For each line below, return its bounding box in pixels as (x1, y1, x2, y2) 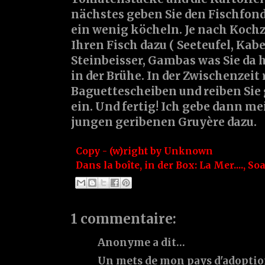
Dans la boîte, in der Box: (76, 160, 199, 172)
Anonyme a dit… (98, 235, 185, 249)
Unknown (164, 146, 213, 157)
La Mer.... (199, 160, 243, 172)
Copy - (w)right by (76, 146, 164, 157)
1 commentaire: (71, 210, 176, 227)
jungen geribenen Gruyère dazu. (71, 115, 257, 130)
